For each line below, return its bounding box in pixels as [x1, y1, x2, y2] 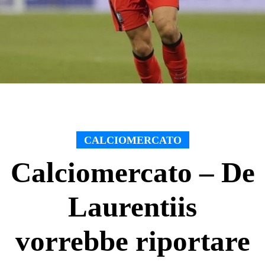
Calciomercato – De [10, 156, 255, 189]
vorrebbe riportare [15, 224, 250, 257]
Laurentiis [68, 190, 197, 223]
